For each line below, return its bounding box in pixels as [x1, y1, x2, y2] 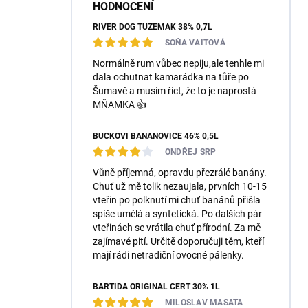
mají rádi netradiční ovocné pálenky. [93, 250, 244, 261]
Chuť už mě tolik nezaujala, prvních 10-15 [93, 181, 267, 192]
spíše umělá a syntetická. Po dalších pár [93, 208, 262, 220]
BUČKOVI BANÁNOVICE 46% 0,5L [93, 131, 219, 142]
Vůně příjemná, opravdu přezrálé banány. [93, 167, 267, 179]
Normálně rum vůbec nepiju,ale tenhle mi [93, 58, 264, 69]
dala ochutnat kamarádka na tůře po [93, 71, 249, 83]
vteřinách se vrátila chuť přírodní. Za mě [93, 222, 261, 234]
